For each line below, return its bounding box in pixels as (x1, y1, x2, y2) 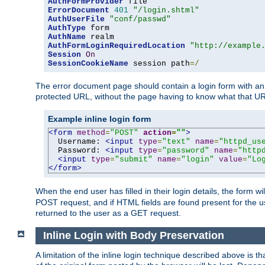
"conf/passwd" (109, 15, 171, 24)
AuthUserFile (48, 15, 105, 24)
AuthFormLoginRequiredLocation (48, 41, 185, 51)
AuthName (48, 33, 86, 42)
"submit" (115, 155, 153, 164)
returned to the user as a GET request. (35, 208, 181, 218)
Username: (49, 137, 105, 147)
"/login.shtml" (133, 6, 199, 15)
